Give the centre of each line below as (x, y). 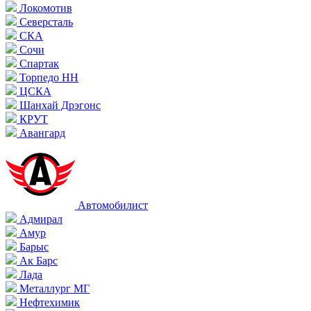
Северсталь (45, 22)
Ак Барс (37, 261)
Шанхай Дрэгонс (59, 105)
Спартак (38, 64)
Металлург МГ (53, 288)
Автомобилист (111, 205)
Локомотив (44, 8)
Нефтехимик (48, 302)
